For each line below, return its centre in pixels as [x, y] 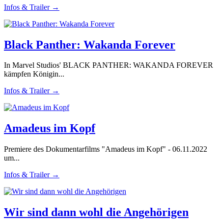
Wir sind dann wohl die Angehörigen [96, 212]
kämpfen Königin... [34, 74]
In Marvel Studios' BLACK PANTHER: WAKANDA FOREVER [109, 65]
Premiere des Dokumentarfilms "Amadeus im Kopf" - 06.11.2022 [106, 149]
